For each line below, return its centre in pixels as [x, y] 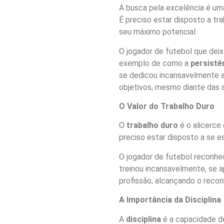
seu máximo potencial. [158, 32]
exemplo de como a [154, 63]
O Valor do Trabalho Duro [166, 106]
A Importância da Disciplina [170, 200]
